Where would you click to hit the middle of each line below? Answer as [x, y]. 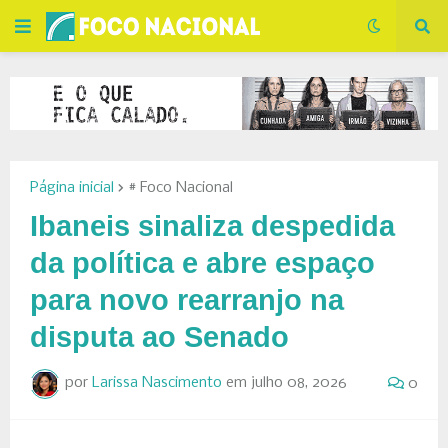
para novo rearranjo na [187, 299]
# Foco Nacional [180, 187]
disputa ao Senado [159, 336]
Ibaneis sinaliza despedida [212, 225]
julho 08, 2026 [299, 383]
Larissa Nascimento [157, 383]
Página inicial [72, 187]
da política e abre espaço [202, 262]
